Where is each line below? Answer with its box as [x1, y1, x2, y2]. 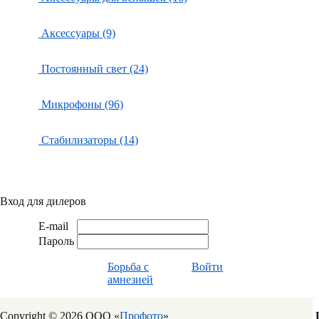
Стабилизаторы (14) [38, 134, 138, 146]
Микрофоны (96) [38, 98, 123, 110]
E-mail [38, 220, 68, 232]
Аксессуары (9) [38, 27, 115, 39]
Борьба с [108, 261, 149, 273]
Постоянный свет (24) [38, 63, 148, 75]
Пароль [38, 235, 74, 247]
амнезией [108, 273, 153, 286]
